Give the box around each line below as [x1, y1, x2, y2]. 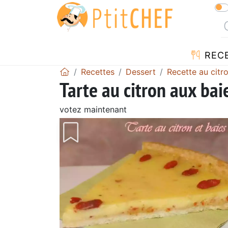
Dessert [126, 66, 156, 77]
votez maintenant [60, 104, 127, 115]
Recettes [81, 66, 115, 77]
